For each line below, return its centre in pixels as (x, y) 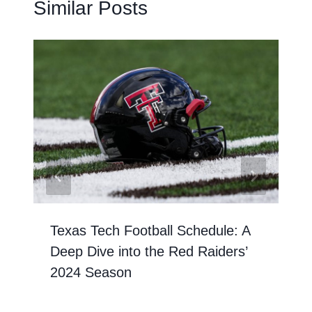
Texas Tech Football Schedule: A (150, 230)
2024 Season (91, 272)
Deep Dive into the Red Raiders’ (149, 251)
